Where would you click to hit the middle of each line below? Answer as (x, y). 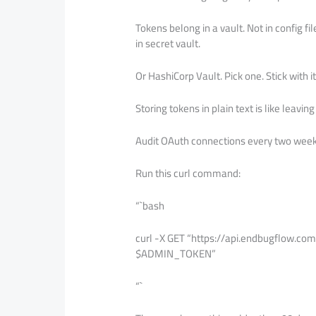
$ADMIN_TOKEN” (176, 253)
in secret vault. (168, 43)
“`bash (150, 205)
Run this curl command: (188, 173)
